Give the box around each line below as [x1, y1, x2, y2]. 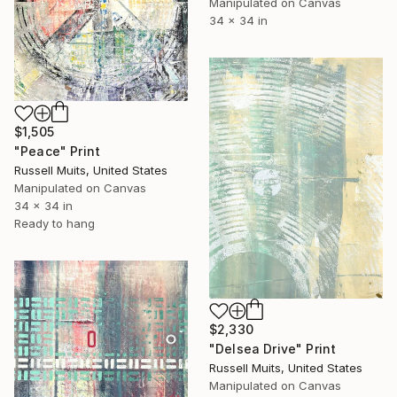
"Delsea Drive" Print [209, 341, 337, 357]
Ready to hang [14, 216, 95, 231]
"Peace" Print [14, 144, 101, 160]
